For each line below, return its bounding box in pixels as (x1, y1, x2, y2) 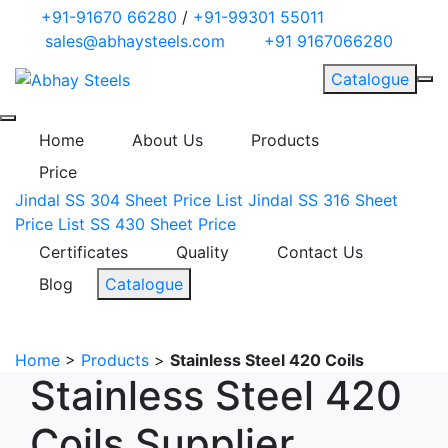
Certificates (39, 241, 128, 262)
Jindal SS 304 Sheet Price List (15, 189, 243, 210)
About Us (132, 129, 203, 150)
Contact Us (277, 241, 363, 262)
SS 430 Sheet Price (90, 213, 236, 234)
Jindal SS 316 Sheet (248, 189, 398, 210)
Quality (176, 241, 229, 262)
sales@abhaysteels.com (45, 31, 225, 51)
